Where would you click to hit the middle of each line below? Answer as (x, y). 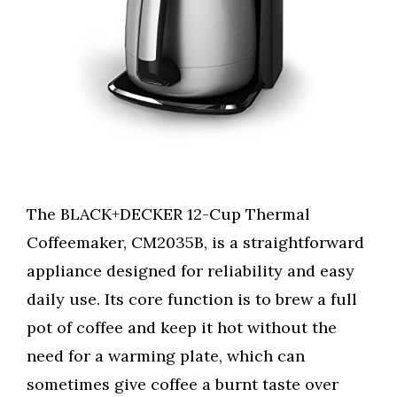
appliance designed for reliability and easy (191, 271)
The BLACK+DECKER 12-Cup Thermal (168, 214)
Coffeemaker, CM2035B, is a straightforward (195, 243)
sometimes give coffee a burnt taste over (183, 385)
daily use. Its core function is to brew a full (192, 300)
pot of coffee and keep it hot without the (182, 328)
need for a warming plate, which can (166, 356)
